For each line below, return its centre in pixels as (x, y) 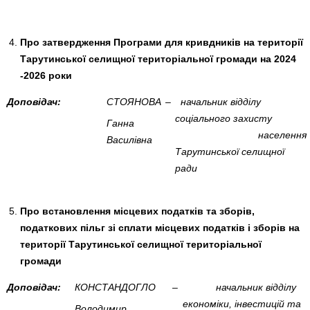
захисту (252, 118)
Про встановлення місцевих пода (102, 211)
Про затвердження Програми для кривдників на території (161, 42)
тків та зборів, (219, 211)
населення (241, 135)
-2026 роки (46, 75)
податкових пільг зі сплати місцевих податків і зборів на (159, 227)
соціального (203, 118)
